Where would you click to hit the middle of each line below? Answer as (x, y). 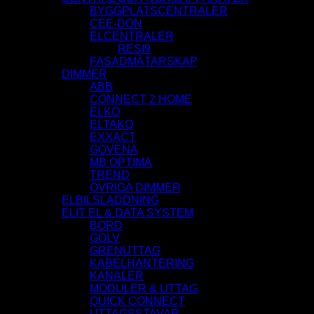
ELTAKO (111, 125)
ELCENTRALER (132, 36)
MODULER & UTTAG (144, 289)
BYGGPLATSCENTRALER (159, 11)
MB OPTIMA (121, 163)
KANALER (117, 276)
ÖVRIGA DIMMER (135, 188)
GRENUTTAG (125, 251)
